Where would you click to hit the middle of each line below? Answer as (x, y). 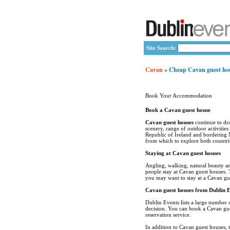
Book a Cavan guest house (178, 110)
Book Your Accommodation (178, 95)
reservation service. (168, 215)
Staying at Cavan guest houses (183, 153)
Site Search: (161, 48)
